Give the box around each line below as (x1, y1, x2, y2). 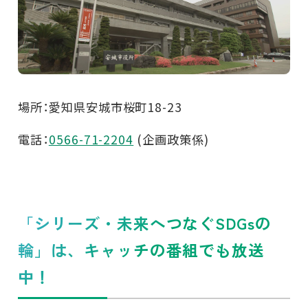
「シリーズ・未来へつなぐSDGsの (17, 211, 272, 234)
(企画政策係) (133, 131, 209, 148)
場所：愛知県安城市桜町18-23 (17, 98, 183, 115)
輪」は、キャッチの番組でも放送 (17, 238, 265, 261)
